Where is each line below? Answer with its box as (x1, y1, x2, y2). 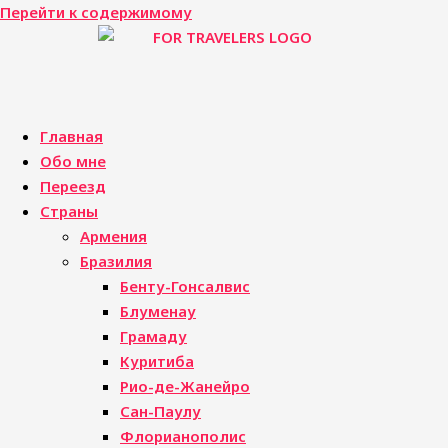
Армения (80, 226, 147, 246)
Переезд (40, 176, 106, 196)
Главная (40, 126, 103, 146)
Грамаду (120, 326, 187, 346)
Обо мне (40, 151, 106, 171)
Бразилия (80, 251, 152, 271)
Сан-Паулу (120, 401, 201, 421)
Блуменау (120, 301, 196, 321)
